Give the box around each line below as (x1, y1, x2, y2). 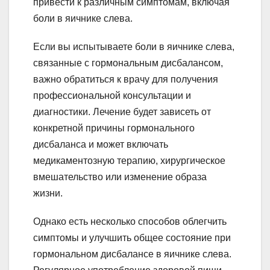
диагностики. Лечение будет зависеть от (33, 106, 211, 117)
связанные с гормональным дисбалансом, (33, 57, 223, 68)
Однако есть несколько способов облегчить (33, 216, 227, 227)
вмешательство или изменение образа (33, 171, 207, 182)
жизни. (33, 187, 63, 198)
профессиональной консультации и (33, 90, 191, 101)
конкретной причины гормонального (33, 122, 195, 133)
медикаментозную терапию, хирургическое (33, 155, 225, 166)
